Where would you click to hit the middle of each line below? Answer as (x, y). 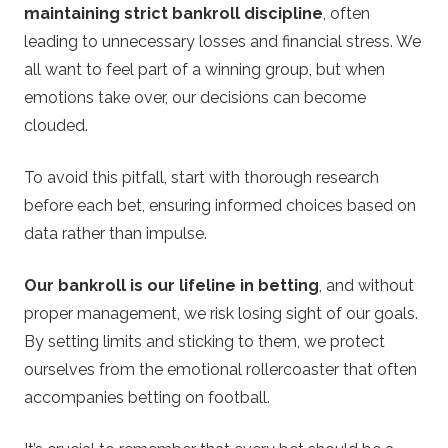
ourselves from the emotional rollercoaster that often (220, 370)
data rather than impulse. (115, 234)
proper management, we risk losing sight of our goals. (221, 314)
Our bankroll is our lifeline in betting (171, 286)
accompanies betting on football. (147, 398)
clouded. (56, 126)
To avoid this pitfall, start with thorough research (201, 178)
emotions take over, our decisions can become (195, 98)
